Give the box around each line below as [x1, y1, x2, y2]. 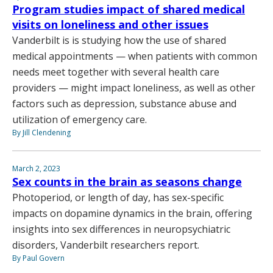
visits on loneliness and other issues [12, 16, 208, 32]
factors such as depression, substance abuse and [12, 96, 236, 110]
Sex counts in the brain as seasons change [12, 174, 242, 189]
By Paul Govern [12, 252, 65, 263]
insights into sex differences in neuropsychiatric [12, 222, 230, 236]
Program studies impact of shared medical [12, 1, 245, 16]
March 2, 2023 [12, 163, 60, 174]
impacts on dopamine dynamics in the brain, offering [12, 206, 252, 220]
